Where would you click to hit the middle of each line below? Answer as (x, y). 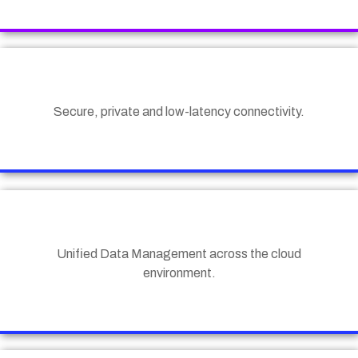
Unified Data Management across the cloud (179, 254)
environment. (179, 273)
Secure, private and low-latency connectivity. (179, 112)
